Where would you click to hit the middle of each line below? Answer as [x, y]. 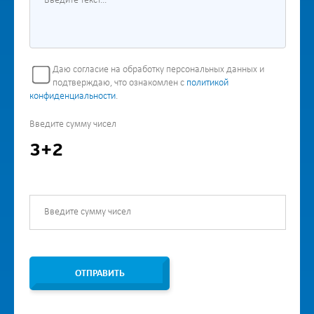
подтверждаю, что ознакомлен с [120, 83]
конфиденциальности [73, 96]
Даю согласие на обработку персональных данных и [158, 70]
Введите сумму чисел [73, 124]
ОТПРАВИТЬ [100, 274]
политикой [207, 83]
